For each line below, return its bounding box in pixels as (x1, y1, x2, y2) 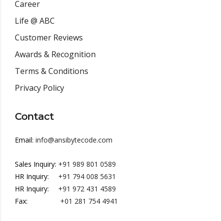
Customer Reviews (15, 32, 83, 43)
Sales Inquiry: (15, 159, 56, 169)
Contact (15, 110, 54, 122)
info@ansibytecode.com (36, 135, 112, 145)
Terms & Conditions (15, 65, 88, 76)
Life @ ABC (15, 15, 55, 26)
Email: (15, 135, 34, 145)
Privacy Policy (15, 82, 64, 93)
